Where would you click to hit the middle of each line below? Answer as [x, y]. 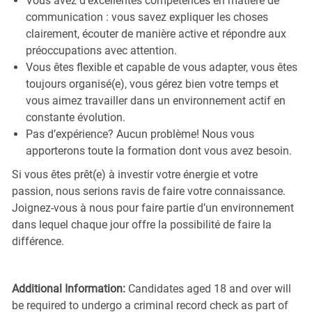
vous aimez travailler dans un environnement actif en [155, 100]
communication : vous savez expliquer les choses [147, 17]
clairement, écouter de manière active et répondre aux [156, 33]
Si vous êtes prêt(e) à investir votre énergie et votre [134, 174]
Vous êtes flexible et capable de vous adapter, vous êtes [161, 67]
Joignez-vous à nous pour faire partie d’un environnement [153, 208]
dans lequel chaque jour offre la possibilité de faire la [141, 224]
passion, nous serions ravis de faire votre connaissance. [148, 191]
